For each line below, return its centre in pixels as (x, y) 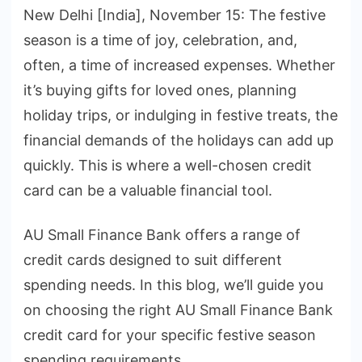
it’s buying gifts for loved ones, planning (160, 90)
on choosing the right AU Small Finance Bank (178, 310)
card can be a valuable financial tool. (148, 191)
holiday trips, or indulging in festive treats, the (181, 116)
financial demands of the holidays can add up (179, 141)
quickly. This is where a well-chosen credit (168, 166)
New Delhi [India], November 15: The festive (175, 15)
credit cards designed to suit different (153, 260)
